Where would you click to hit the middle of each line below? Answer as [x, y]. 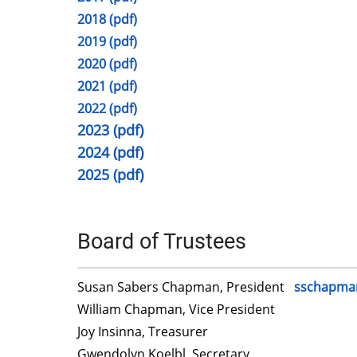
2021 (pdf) [107, 86]
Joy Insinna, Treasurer [143, 332]
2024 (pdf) [110, 152]
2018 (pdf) [107, 19]
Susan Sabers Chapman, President [186, 287]
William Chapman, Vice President [176, 310]
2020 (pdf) [107, 63]
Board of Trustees [162, 242]
